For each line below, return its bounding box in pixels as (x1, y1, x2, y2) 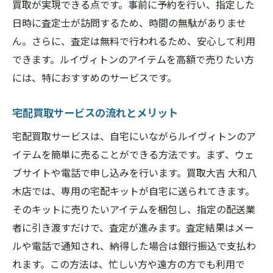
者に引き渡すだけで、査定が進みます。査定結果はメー (12, 220, 254, 235)
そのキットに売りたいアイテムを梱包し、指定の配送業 (12, 202, 255, 216)
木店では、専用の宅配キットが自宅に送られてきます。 (12, 183, 255, 198)
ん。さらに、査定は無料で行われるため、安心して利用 (12, 34, 255, 48)
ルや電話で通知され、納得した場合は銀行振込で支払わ (12, 238, 256, 253)
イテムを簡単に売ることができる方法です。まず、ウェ (12, 147, 254, 161)
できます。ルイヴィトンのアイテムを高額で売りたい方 (12, 52, 254, 66)
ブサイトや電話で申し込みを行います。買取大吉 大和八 (12, 165, 257, 180)
